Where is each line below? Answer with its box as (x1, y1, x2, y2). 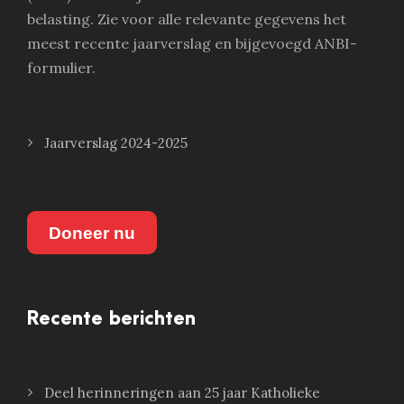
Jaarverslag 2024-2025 (44, 134, 188, 152)
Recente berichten (27, 308, 196, 330)
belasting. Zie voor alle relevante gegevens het (27, 10, 346, 29)
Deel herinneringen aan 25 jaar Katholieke (44, 384, 320, 402)
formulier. (27, 59, 96, 78)
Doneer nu (49, 223, 135, 243)
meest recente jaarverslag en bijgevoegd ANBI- (27, 34, 357, 53)
